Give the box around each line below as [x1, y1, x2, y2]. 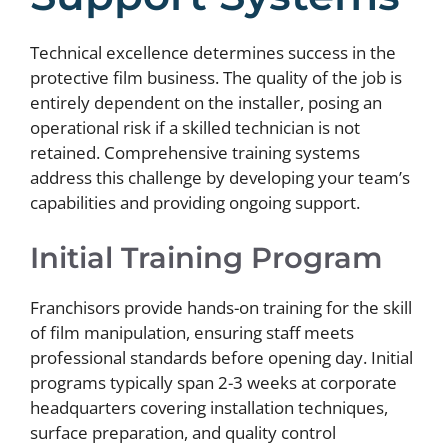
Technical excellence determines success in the [30, 41, 396, 65]
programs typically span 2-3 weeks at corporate [30, 370, 397, 394]
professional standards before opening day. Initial [30, 345, 413, 369]
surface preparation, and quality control [30, 420, 336, 444]
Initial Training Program [30, 239, 383, 275]
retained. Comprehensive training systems [30, 141, 360, 165]
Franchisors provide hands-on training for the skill [30, 295, 412, 319]
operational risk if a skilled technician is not [30, 116, 360, 140]
